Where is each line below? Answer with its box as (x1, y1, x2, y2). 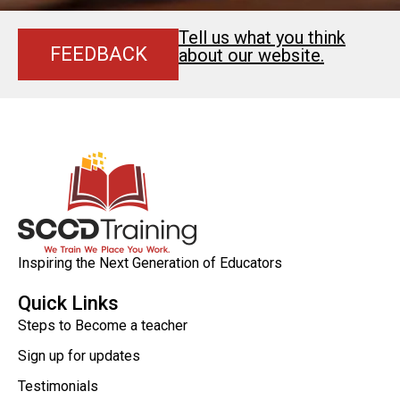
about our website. (179, 45, 324, 67)
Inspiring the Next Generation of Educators (18, 254, 282, 272)
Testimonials (18, 378, 98, 396)
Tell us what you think (179, 27, 346, 49)
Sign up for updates (18, 347, 140, 365)
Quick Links (18, 292, 119, 315)
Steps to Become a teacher (18, 317, 187, 335)
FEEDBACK (49, 43, 147, 66)
